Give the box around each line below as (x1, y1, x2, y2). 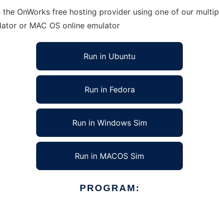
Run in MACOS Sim (75, 151, 144, 161)
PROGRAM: (79, 183, 140, 193)
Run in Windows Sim (72, 118, 147, 128)
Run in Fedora (84, 85, 135, 94)
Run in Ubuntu (84, 51, 135, 61)
